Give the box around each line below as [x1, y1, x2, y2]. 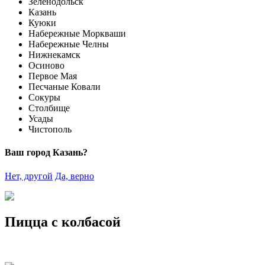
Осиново [28, 60, 64, 70]
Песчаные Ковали [28, 82, 101, 92]
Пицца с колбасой [5, 214, 121, 230]
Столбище [28, 103, 70, 113]
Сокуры [28, 92, 60, 102]
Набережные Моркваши [28, 28, 126, 38]
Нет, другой [5, 170, 53, 181]
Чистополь [28, 124, 72, 134]
